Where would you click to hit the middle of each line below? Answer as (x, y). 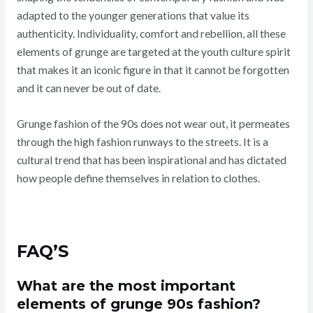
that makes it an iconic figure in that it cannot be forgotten (153, 70)
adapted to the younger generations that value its (133, 15)
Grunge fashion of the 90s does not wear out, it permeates (153, 123)
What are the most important (126, 286)
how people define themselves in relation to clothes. (138, 178)
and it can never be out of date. (88, 88)
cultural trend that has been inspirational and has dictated (151, 160)
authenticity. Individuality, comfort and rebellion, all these (151, 33)
